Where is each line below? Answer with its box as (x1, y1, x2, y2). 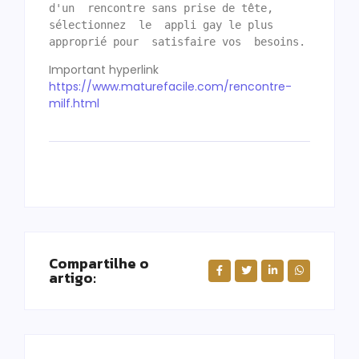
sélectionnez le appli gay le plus (49, 18, 273, 31)
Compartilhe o (49, 252, 149, 275)
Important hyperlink (49, 61, 159, 78)
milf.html (49, 95, 99, 111)
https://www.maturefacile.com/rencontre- (49, 78, 292, 95)
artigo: (49, 267, 96, 289)
